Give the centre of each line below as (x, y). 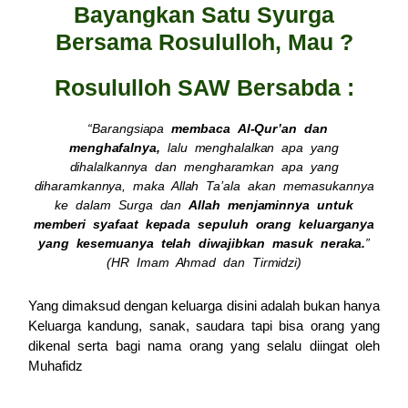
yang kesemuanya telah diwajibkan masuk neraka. (202, 243)
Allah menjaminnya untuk (271, 205)
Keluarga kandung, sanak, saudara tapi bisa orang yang (204, 325)
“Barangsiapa (126, 128)
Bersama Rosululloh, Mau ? (204, 42)
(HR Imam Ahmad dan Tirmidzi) (204, 262)
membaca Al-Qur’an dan (250, 128)
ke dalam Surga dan (122, 205)
